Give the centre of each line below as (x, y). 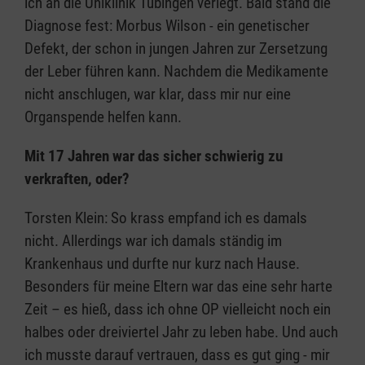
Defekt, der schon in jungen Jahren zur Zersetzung (176, 49)
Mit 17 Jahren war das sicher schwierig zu (154, 156)
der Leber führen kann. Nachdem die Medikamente (176, 72)
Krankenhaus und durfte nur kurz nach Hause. (162, 264)
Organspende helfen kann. (103, 117)
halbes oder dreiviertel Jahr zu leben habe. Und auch (181, 332)
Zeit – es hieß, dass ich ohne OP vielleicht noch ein (178, 310)
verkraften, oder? (77, 179)
